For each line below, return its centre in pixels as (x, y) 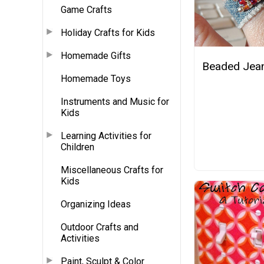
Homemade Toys (96, 78)
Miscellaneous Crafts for (112, 170)
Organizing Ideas (96, 204)
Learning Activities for (106, 136)
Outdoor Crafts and (100, 227)
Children (77, 147)
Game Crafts (86, 9)
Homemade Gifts (96, 55)
